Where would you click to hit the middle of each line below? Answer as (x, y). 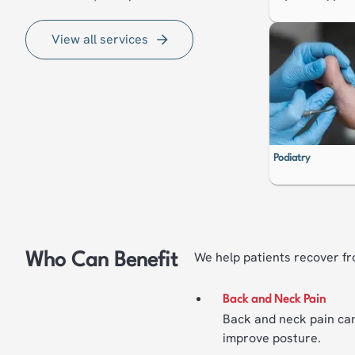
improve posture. (272, 338)
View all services (100, 39)
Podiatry (292, 158)
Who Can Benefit (101, 261)
